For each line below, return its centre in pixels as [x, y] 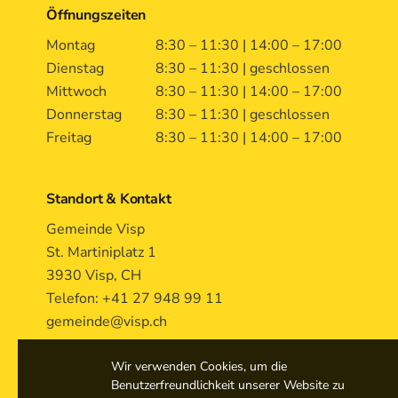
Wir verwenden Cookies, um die [199, 366]
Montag [71, 46]
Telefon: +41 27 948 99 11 [136, 299]
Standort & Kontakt [109, 199]
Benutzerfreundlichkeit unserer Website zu [228, 385]
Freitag [69, 138]
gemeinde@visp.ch [107, 322]
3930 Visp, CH [96, 276]
